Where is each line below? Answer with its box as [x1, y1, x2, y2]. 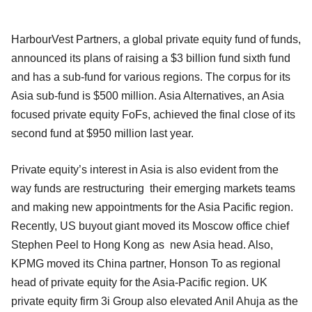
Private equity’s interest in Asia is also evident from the [11, 163, 279, 175]
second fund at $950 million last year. [11, 127, 194, 139]
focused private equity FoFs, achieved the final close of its [11, 108, 295, 120]
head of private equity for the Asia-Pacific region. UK [11, 276, 267, 288]
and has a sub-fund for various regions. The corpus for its [11, 70, 290, 83]
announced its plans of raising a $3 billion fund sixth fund [11, 52, 290, 64]
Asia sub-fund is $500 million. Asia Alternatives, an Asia [11, 89, 284, 102]
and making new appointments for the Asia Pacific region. [11, 201, 293, 213]
